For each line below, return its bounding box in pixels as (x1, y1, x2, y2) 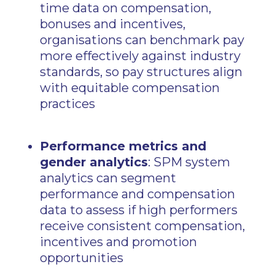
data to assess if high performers (39, 203, 238, 217)
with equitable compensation (39, 80, 220, 95)
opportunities (39, 250, 123, 265)
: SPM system (147, 155, 230, 169)
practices (39, 96, 95, 111)
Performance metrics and (39, 139, 206, 153)
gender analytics (39, 155, 148, 169)
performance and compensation (39, 187, 235, 201)
